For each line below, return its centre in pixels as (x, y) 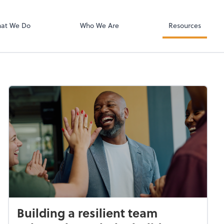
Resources (184, 25)
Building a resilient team (87, 212)
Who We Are (99, 25)
